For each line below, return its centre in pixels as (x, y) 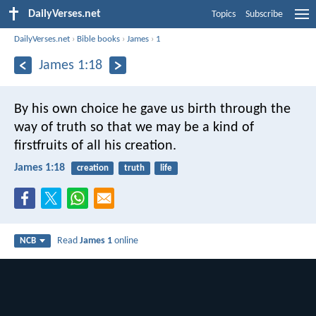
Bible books (99, 39)
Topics (224, 14)
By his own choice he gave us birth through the (152, 109)
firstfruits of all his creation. (95, 146)
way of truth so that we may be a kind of (134, 127)
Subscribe (264, 14)
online (126, 241)
